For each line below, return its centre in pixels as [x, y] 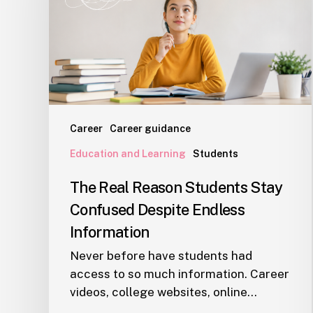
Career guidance [150, 129]
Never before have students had [161, 256]
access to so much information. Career [180, 274]
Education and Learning [128, 154]
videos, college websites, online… [163, 292]
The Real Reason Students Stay [176, 188]
